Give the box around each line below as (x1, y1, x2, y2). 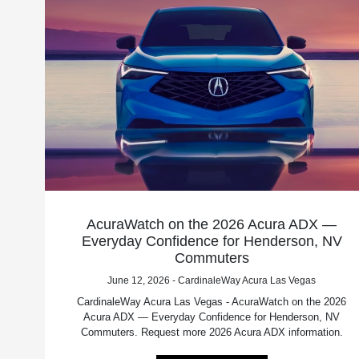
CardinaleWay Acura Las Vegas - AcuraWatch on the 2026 (77, 295, 347, 308)
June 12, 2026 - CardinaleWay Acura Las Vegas (107, 274, 317, 286)
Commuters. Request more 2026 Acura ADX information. (80, 325, 343, 338)
